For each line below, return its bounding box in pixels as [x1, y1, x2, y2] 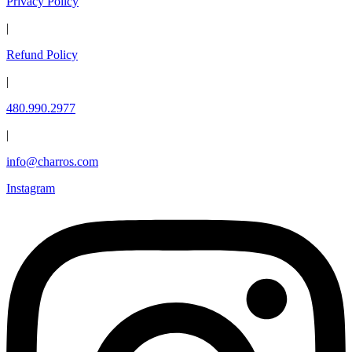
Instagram [6, 181, 55, 196]
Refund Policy [6, 48, 78, 62]
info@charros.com [6, 155, 98, 169]
